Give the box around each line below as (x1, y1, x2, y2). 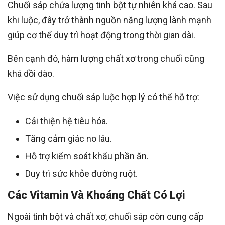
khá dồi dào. (8, 68, 54, 79)
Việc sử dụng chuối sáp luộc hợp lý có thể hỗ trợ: (8, 92, 199, 103)
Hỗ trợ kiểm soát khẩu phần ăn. (25, 151, 149, 162)
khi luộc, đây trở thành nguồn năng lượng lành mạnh (8, 15, 211, 26)
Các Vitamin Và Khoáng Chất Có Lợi (8, 189, 185, 202)
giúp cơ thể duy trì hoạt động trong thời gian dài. (8, 30, 195, 41)
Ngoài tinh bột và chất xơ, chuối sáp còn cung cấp (8, 211, 204, 222)
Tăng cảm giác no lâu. (25, 133, 112, 144)
